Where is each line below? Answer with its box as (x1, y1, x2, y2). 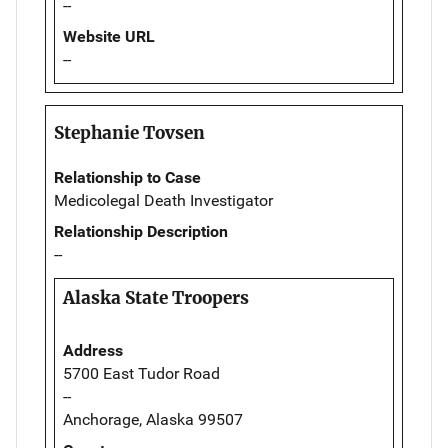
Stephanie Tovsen (54, 122, 205, 145)
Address (63, 341, 123, 361)
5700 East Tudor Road (63, 364, 220, 384)
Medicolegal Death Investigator (54, 191, 273, 211)
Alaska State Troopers (63, 287, 249, 310)
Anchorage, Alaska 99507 (63, 410, 243, 430)
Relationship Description (54, 222, 228, 242)
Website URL (63, 27, 155, 47)
